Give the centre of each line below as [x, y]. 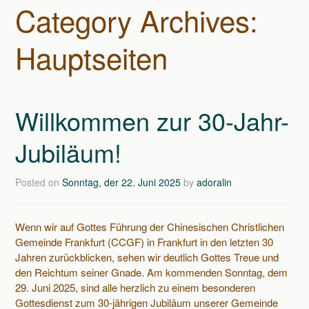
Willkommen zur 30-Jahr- [152, 120]
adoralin [215, 182]
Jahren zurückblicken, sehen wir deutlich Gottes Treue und [147, 257]
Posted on [39, 182]
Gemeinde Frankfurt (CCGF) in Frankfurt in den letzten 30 [144, 242]
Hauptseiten [92, 57]
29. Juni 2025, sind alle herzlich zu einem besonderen [136, 288]
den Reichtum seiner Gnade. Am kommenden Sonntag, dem [152, 272]
